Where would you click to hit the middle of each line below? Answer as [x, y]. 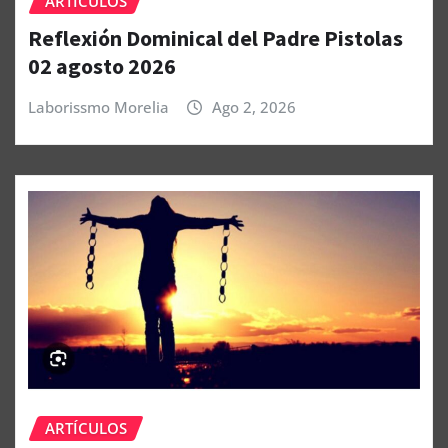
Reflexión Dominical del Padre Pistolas [215, 37]
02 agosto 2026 [102, 65]
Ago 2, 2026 [253, 106]
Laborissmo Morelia [98, 106]
